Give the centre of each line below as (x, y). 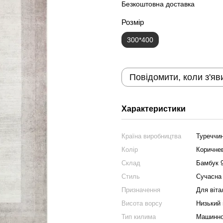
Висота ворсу (142, 203)
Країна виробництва (151, 136)
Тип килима (139, 217)
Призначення (141, 190)
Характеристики (154, 109)
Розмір (133, 22)
